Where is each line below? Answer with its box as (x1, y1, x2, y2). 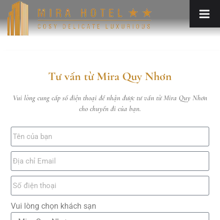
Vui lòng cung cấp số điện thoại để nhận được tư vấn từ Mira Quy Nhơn (13, 93, 207, 102)
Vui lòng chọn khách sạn (11, 201, 96, 211)
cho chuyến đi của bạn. (79, 104, 141, 113)
